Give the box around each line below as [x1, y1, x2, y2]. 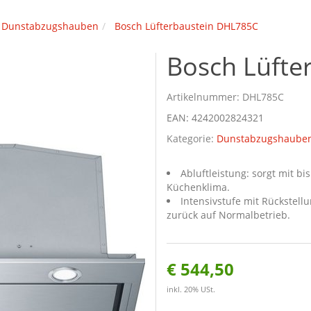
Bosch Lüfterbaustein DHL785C [115, 19, 258, 33]
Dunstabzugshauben [1, 19, 99, 33]
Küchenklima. [167, 180, 230, 194]
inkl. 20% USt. [167, 285, 215, 294]
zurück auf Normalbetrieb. [167, 208, 290, 221]
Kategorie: [167, 132, 217, 145]
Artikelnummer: [167, 90, 242, 103]
